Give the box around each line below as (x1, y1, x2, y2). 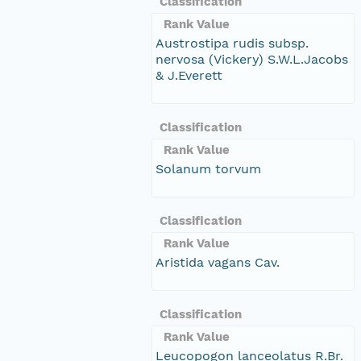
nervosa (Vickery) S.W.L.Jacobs (156, 51, 348, 67)
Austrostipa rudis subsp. (156, 35, 309, 51)
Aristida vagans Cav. (156, 254, 280, 270)
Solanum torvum (156, 160, 261, 176)
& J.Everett (156, 67, 222, 83)
